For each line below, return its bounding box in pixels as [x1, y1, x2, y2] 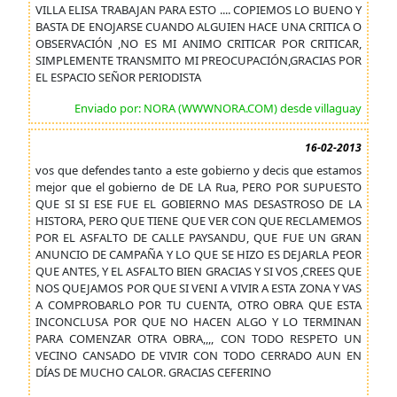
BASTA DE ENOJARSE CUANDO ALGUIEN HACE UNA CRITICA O [35, 19, 362, 35]
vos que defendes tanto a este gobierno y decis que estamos [35, 162, 362, 178]
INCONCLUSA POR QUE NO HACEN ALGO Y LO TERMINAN [35, 314, 362, 330]
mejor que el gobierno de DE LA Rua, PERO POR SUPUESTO [35, 179, 362, 195]
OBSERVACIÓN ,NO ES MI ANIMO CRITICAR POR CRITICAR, [35, 35, 362, 51]
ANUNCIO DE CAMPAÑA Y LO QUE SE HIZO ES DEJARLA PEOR [35, 246, 362, 262]
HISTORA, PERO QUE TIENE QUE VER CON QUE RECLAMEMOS [35, 213, 362, 229]
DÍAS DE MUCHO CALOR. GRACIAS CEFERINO [35, 364, 271, 380]
